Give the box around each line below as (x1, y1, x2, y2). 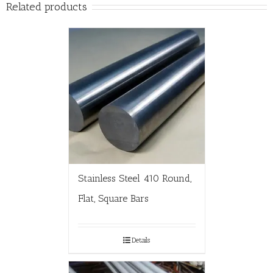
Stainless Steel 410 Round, (77, 172, 191, 184)
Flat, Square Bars (77, 192, 149, 204)
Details (132, 235, 150, 244)
